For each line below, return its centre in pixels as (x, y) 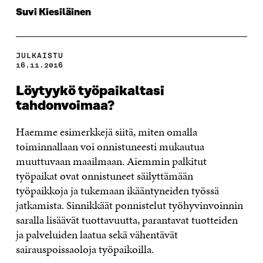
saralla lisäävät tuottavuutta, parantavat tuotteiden (127, 220)
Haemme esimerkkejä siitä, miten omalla (106, 132)
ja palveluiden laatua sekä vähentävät (97, 235)
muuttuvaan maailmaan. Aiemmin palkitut (111, 161)
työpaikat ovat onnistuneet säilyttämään (104, 176)
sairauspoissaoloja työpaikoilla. (85, 249)
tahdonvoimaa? (65, 106)
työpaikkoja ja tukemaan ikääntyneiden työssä (117, 191)
